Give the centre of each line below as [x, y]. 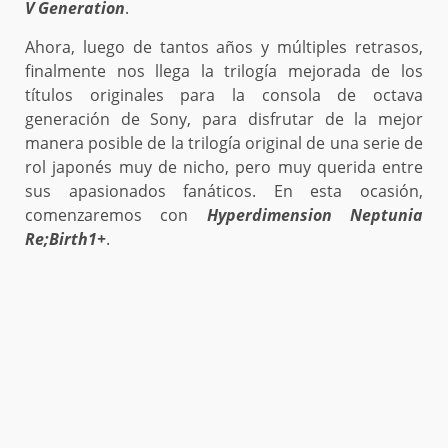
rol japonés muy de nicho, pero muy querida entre [224, 167]
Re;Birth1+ [65, 239]
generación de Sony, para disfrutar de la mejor [224, 119]
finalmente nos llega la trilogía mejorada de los [224, 71]
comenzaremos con [116, 215]
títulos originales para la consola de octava [224, 95]
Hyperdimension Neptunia [315, 215]
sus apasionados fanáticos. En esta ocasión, [224, 191]
